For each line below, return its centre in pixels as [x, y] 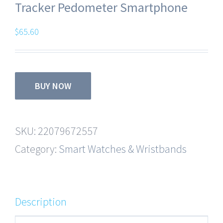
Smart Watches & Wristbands [123, 149]
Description [41, 202]
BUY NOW [53, 86]
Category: [37, 149]
